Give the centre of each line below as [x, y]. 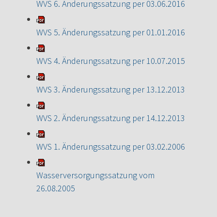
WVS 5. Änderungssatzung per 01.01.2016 [111, 32]
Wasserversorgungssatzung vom [95, 175]
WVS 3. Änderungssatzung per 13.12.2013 [111, 89]
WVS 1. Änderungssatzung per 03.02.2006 [111, 146]
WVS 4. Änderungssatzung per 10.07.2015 [111, 61]
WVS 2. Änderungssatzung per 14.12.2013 [111, 118]
